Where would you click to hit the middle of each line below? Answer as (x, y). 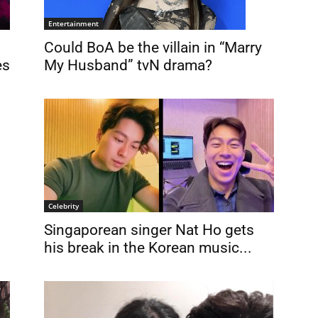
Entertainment (73, 23)
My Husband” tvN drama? (128, 65)
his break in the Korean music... (148, 248)
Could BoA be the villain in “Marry (153, 47)
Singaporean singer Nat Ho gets (149, 230)
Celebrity (64, 206)
